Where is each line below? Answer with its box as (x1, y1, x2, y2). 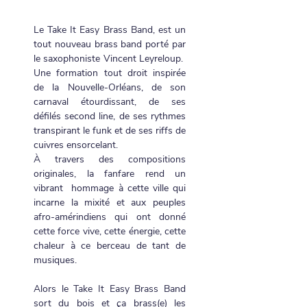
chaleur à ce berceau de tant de (34, 239, 186, 252)
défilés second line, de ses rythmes (34, 110, 186, 123)
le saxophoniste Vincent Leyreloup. (34, 52, 186, 65)
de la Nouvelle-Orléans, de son (34, 81, 186, 94)
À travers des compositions (34, 153, 186, 166)
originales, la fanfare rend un (34, 167, 186, 180)
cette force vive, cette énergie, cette (34, 225, 186, 238)
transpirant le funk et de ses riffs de (34, 124, 186, 137)
